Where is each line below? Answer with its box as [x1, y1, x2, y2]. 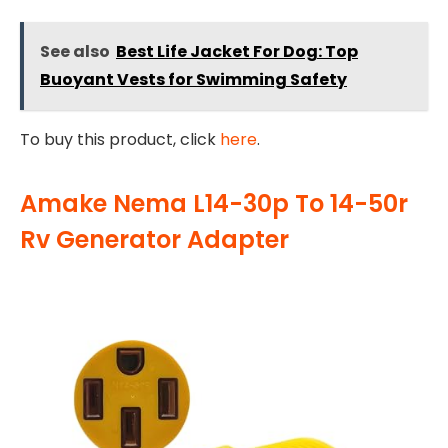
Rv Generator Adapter [20, 223, 289, 257]
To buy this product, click [20, 127, 220, 151]
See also [40, 39, 110, 63]
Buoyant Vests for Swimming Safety [40, 67, 347, 91]
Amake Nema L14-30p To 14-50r [20, 187, 408, 221]
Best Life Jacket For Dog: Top [116, 39, 358, 63]
